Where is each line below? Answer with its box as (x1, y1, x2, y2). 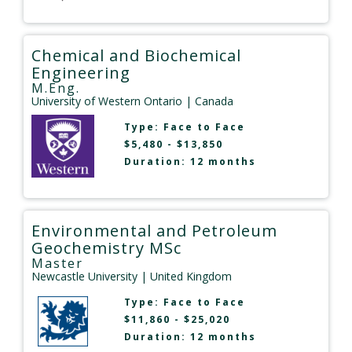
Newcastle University (31, 269, 137, 284)
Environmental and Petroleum (31, 220, 277, 242)
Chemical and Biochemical (31, 45, 241, 67)
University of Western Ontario (31, 93, 182, 109)
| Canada (182, 93, 233, 109)
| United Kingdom (137, 269, 232, 284)
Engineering (31, 62, 130, 84)
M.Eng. (31, 79, 80, 97)
